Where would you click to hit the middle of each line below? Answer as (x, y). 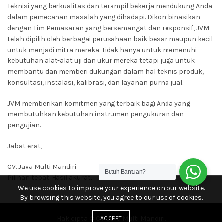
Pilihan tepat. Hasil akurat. (50, 178)
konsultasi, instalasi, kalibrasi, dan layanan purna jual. (95, 83)
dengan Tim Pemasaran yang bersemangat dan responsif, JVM (108, 28)
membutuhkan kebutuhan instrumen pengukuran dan (96, 114)
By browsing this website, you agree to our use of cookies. (111, 197)
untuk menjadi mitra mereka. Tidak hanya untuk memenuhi (102, 50)
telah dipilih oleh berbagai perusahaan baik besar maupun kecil (110, 39)
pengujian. (24, 125)
